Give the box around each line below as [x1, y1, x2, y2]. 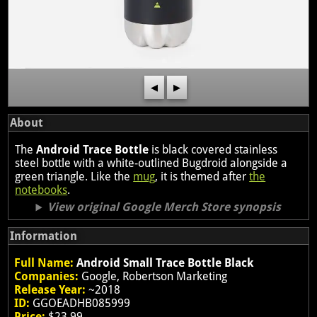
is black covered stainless [149, 143, 278, 157]
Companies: [14, 270, 79, 284]
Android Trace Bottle [36, 143, 149, 157]
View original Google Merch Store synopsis [47, 200, 282, 214]
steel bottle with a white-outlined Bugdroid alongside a [15, 156, 288, 171]
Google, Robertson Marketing [79, 270, 228, 284]
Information [10, 229, 78, 243]
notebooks [15, 183, 68, 197]
